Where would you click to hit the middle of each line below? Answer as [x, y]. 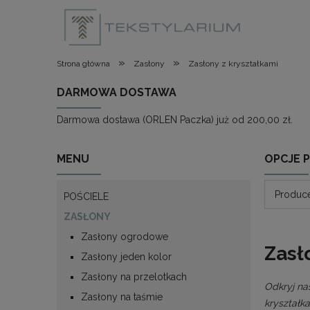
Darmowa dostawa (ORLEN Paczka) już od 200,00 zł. [175, 119]
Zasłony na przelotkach [134, 276]
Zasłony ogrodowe [125, 236]
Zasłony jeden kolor [126, 256]
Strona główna [83, 64]
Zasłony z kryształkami [233, 64]
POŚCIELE [86, 196]
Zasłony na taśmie [122, 297]
